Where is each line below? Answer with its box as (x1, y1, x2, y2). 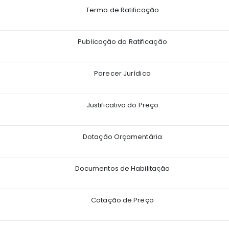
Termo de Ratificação (86, 5, 159, 15)
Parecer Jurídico (94, 68, 151, 78)
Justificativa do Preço (86, 100, 159, 110)
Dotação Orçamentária (83, 131, 162, 142)
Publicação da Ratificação (78, 36, 167, 47)
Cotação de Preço (91, 195, 154, 205)
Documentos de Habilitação (75, 163, 170, 173)
